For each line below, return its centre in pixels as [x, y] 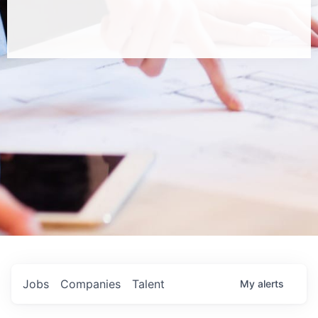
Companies [91, 284]
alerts [271, 284]
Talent [148, 284]
